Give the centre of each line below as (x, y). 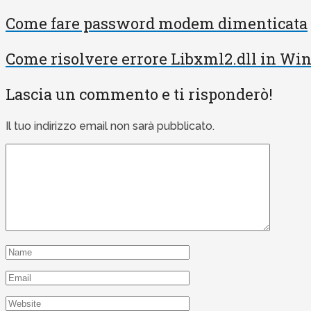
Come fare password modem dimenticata (157, 24)
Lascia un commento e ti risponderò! (139, 94)
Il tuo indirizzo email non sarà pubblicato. (110, 126)
